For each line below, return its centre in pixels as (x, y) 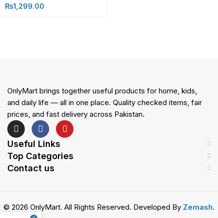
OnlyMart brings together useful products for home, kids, (102, 91)
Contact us (31, 168)
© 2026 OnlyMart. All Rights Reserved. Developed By (93, 207)
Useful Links (34, 144)
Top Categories (40, 156)
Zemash (198, 207)
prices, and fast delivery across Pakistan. (76, 114)
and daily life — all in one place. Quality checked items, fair (105, 102)
